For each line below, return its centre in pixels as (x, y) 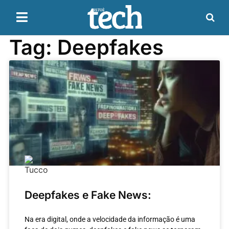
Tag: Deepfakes (86, 47)
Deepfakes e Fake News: (88, 195)
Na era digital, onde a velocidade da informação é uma (110, 219)
